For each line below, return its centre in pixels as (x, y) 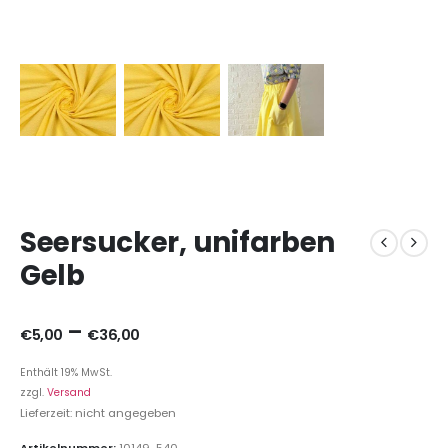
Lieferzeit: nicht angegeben (98, 412)
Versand (69, 392)
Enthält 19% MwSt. (66, 372)
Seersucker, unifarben (178, 242)
